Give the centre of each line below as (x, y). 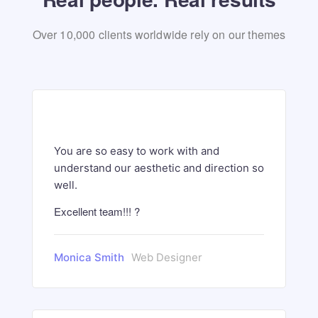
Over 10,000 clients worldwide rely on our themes (159, 34)
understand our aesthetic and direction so (159, 168)
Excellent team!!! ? (97, 211)
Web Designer (167, 257)
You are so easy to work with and (137, 151)
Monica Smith (89, 257)
